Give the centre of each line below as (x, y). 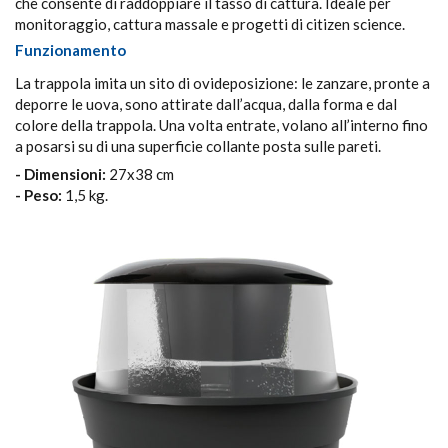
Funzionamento (70, 49)
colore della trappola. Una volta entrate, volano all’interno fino (221, 124)
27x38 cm (140, 173)
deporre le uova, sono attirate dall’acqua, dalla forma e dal (206, 103)
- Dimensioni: (60, 173)
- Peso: (38, 194)
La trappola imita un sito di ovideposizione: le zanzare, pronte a (222, 82)
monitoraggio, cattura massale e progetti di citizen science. (210, 23)
